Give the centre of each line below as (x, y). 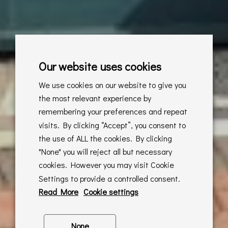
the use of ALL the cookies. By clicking (105, 138)
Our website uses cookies (100, 66)
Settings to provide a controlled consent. (109, 178)
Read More (59, 192)
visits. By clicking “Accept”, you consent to (112, 125)
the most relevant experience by (95, 98)
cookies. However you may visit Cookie (106, 165)
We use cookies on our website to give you (112, 85)
